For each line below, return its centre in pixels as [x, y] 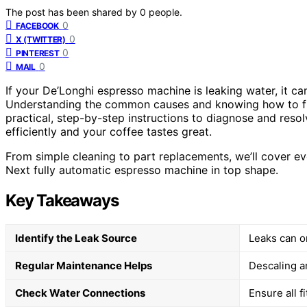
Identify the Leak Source [76, 238]
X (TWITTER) [41, 39]
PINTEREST [38, 53]
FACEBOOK [37, 25]
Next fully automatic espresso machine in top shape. [142, 170]
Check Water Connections [80, 293]
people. [165, 12]
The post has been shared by [73, 12]
